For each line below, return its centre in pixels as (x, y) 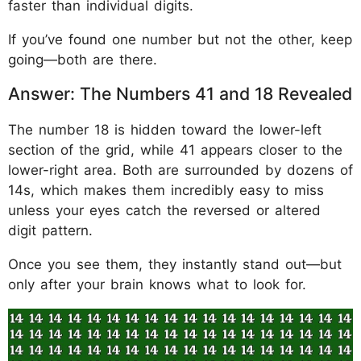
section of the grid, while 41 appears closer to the (175, 149)
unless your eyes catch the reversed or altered (164, 210)
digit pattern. (50, 230)
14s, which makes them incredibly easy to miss (166, 190)
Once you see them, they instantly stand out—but (175, 264)
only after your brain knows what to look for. (157, 284)
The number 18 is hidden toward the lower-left (165, 129)
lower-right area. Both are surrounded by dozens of (180, 170)
